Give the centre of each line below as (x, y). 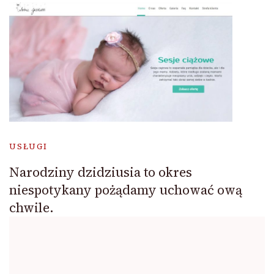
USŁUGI (28, 147)
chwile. (31, 208)
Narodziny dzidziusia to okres (101, 172)
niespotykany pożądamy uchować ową (126, 190)
